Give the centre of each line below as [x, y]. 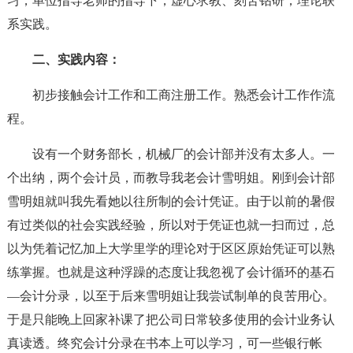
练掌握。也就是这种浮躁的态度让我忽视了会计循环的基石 [171, 272]
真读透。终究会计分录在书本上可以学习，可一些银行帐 [164, 343]
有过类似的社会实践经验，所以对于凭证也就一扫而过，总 [171, 225]
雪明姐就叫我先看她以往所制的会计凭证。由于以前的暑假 [171, 201]
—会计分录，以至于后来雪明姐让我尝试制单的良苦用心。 [171, 296]
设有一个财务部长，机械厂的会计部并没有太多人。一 [183, 154]
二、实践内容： [76, 59]
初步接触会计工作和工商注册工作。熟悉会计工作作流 [183, 95]
